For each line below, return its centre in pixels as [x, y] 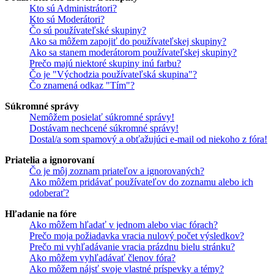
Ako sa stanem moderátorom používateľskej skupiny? [133, 52]
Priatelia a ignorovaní [50, 160]
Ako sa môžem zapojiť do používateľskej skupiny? [128, 41]
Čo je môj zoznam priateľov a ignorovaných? [117, 171]
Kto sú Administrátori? [73, 8]
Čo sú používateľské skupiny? [88, 30]
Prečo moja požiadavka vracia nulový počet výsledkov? [137, 235]
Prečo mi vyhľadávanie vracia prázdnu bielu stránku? [132, 246]
